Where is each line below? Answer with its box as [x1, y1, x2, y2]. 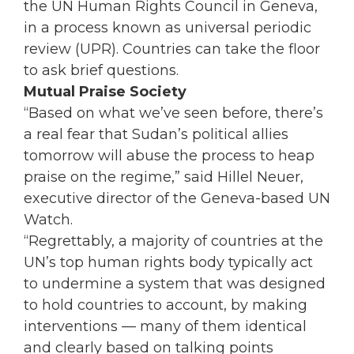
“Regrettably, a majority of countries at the [24, 232, 323, 250]
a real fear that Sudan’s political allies [24, 126, 288, 143]
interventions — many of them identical [24, 318, 307, 335]
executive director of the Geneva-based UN [24, 190, 330, 207]
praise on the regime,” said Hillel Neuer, [24, 168, 303, 186]
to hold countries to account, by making [24, 296, 307, 314]
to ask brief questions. [24, 62, 179, 79]
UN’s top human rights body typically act [24, 254, 313, 271]
